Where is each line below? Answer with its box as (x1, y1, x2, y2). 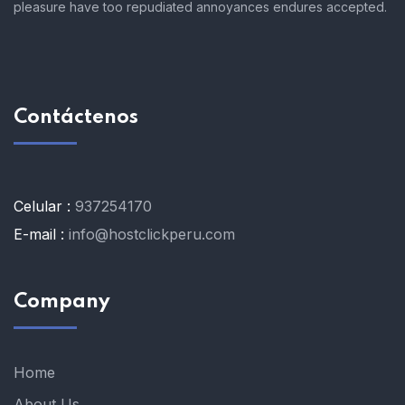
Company (14, 291, 110, 312)
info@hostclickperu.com (69, 224, 235, 243)
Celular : (14, 196, 71, 215)
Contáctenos (14, 107, 138, 127)
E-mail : (14, 224, 64, 243)
